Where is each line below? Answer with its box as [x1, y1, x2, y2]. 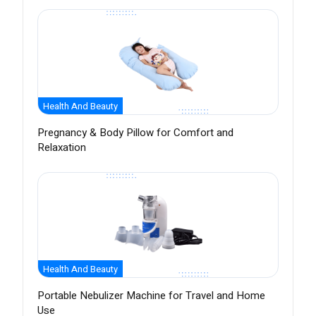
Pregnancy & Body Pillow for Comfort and [37, 125, 233, 141]
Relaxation [37, 140, 86, 156]
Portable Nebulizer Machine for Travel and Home [37, 288, 265, 304]
